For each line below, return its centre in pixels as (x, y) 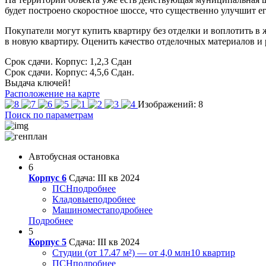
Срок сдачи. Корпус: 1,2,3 (57, 62)
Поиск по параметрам (49, 115)
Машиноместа (81, 210)
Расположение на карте (52, 94)
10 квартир (213, 253)
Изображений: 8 (170, 104)
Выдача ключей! (38, 83)
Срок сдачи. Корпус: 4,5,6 (57, 72)
